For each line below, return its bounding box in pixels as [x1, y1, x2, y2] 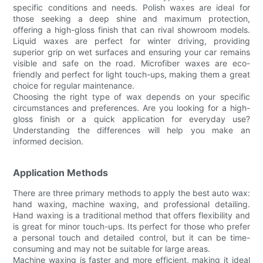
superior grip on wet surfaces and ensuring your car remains [13, 46, 250, 57]
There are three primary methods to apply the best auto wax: [13, 187, 250, 198]
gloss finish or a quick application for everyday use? [13, 113, 250, 124]
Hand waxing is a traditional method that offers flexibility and [13, 210, 250, 220]
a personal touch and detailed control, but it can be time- [13, 232, 250, 242]
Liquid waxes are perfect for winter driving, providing [13, 35, 250, 46]
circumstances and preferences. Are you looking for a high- [13, 102, 250, 113]
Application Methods [13, 166, 109, 178]
